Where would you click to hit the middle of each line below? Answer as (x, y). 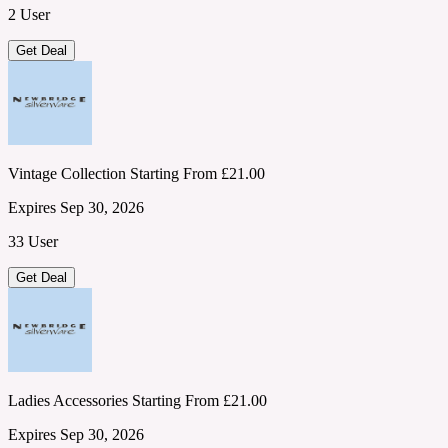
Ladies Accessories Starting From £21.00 (137, 401)
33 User (33, 242)
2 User (29, 15)
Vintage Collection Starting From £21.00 (136, 174)
